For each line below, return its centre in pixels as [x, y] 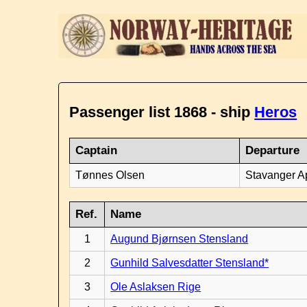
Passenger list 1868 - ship [162, 112]
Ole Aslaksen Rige [156, 287]
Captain [97, 150]
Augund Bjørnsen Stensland [180, 239]
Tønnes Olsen [110, 175]
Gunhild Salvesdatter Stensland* [190, 263]
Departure [273, 150]
